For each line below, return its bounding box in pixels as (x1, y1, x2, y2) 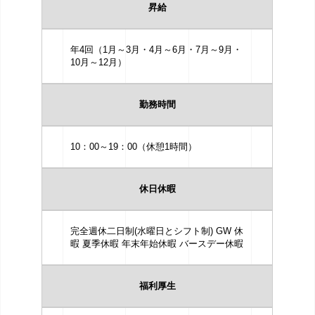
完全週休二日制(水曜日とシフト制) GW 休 (70, 226, 244, 236)
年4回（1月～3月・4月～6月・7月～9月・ (70, 44, 243, 55)
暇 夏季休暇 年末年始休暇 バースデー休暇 (70, 238, 244, 249)
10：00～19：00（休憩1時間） (70, 141, 198, 152)
